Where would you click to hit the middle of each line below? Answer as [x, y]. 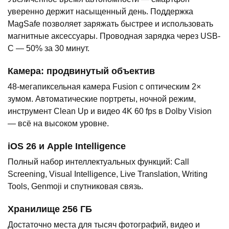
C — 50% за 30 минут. [49, 49]
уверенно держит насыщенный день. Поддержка [100, 12]
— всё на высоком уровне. [58, 124]
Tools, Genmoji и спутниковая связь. [75, 187]
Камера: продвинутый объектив [81, 71]
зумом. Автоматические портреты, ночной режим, [102, 99]
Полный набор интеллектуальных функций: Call [98, 162]
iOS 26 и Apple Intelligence [67, 146]
